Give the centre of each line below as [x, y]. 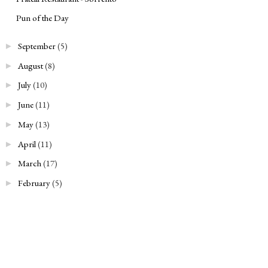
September [37, 45]
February [34, 183]
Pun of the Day [42, 18]
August [31, 65]
